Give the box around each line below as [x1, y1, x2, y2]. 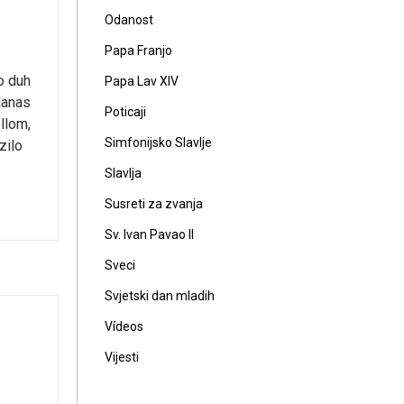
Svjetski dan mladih [105, 289, 215, 303]
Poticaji [105, 105, 146, 119]
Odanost [105, 13, 153, 27]
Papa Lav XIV [105, 74, 179, 88]
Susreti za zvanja [105, 197, 203, 211]
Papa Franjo [105, 43, 172, 58]
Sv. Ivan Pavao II [105, 227, 194, 242]
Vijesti [105, 350, 139, 364]
